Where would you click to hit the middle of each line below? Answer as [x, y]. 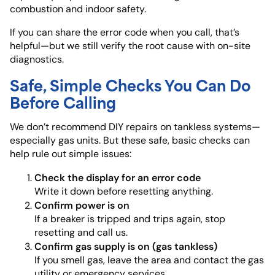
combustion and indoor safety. [78, 9]
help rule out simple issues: [71, 154]
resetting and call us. [81, 233]
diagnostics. [37, 60]
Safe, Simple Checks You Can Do [130, 85]
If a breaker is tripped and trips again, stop [130, 219]
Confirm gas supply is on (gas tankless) [126, 246]
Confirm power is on [82, 205]
